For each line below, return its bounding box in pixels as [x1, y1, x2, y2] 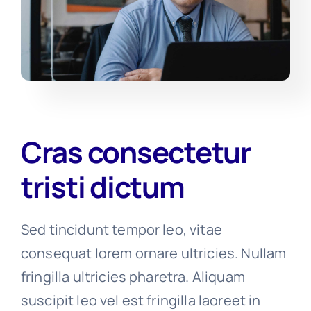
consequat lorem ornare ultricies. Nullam [20, 244, 287, 262]
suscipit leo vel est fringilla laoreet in [20, 291, 261, 310]
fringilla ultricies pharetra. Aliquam [20, 267, 245, 286]
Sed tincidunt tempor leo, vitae [20, 220, 222, 239]
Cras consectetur [20, 132, 251, 172]
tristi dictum [20, 167, 185, 207]
